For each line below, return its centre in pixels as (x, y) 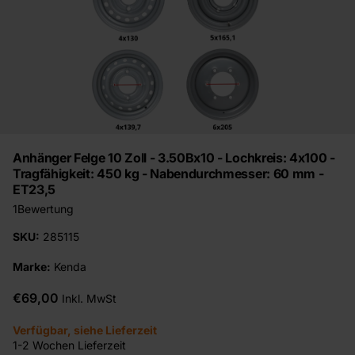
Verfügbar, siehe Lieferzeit (85, 330)
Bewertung (46, 209)
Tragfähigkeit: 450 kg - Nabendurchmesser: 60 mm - (168, 174)
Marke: (32, 267)
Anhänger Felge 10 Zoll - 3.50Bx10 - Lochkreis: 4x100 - (174, 158)
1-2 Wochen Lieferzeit (69, 345)
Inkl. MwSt (89, 298)
